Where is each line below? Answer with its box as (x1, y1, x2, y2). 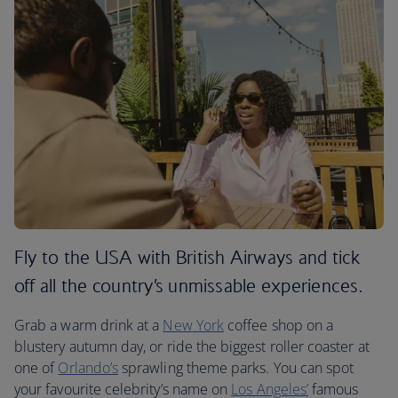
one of (14, 358, 59, 378)
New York (163, 315, 224, 335)
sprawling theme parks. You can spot (118, 358, 354, 378)
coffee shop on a (224, 315, 334, 335)
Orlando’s (58, 358, 119, 378)
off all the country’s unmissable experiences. (14, 275, 368, 297)
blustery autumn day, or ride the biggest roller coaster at (14, 337, 370, 356)
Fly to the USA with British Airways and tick (14, 246, 361, 268)
